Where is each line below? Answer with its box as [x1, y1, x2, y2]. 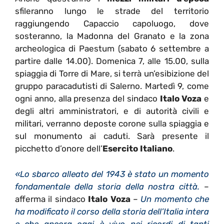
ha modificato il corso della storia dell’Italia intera [15, 206, 209, 216]
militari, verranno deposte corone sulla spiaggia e [15, 118, 209, 129]
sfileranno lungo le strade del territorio [15, 6, 209, 16]
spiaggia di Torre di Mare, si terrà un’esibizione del [15, 68, 209, 79]
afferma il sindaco [15, 193, 88, 204]
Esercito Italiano [102, 143, 172, 154]
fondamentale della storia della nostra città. [15, 181, 200, 191]
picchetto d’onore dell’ [15, 143, 102, 154]
